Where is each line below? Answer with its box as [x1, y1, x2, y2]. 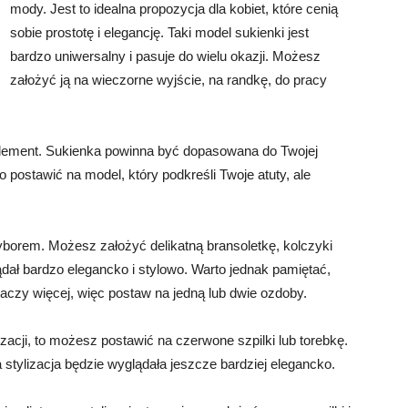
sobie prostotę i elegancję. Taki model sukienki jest [10, 25, 309, 40]
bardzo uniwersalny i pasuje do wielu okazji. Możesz [10, 48, 321, 64]
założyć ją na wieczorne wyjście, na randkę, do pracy [10, 72, 327, 87]
